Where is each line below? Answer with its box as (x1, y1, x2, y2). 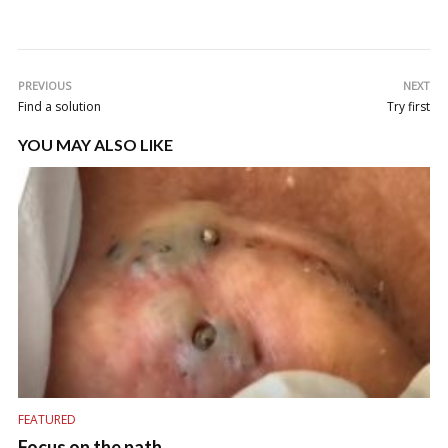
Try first (387, 97, 430, 115)
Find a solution (18, 97, 101, 115)
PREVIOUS (18, 77, 71, 93)
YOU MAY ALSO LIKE (18, 134, 173, 154)
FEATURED (18, 410, 76, 428)
